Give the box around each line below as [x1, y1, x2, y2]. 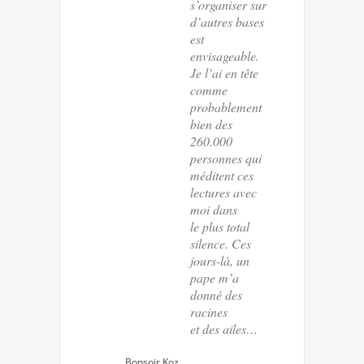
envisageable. [190, 46, 259, 64]
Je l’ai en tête [190, 63, 258, 81]
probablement [190, 97, 262, 115]
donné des [190, 285, 242, 303]
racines [190, 302, 227, 320]
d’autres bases [190, 12, 264, 30]
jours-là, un [190, 251, 249, 269]
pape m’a [190, 268, 239, 286]
